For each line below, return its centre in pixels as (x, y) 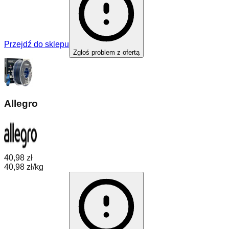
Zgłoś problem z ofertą (106, 52)
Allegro (21, 103)
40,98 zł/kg (24, 167)
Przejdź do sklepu (37, 44)
